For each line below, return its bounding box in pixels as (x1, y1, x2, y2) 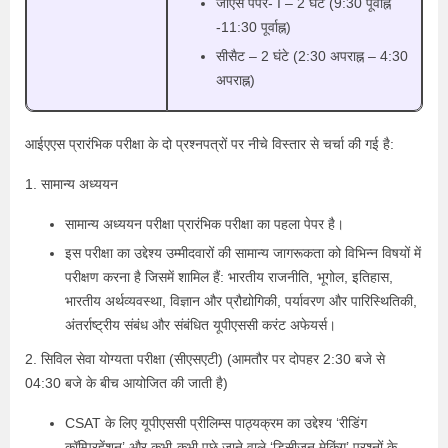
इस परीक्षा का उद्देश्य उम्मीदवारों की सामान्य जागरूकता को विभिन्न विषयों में (65, 244, 421, 261)
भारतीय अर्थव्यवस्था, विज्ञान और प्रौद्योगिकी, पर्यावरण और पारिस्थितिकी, (65, 292, 417, 309)
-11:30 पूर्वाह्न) (216, 18, 291, 35)
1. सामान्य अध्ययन (25, 175, 118, 192)
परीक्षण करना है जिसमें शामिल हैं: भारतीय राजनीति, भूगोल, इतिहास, (65, 268, 393, 285)
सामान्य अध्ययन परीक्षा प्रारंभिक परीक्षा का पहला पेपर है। (65, 215, 344, 232)
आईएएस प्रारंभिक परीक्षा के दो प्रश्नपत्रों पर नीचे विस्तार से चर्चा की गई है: (25, 135, 394, 152)
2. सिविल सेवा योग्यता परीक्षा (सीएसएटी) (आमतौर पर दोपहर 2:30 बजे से (25, 350, 385, 367)
